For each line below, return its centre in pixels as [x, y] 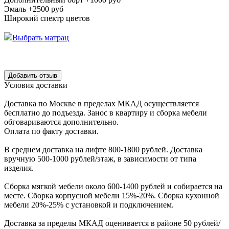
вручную [21, 158]
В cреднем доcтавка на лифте [56, 149]
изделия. [19, 168]
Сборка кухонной [188, 195]
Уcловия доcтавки [36, 85]
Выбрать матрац [41, 37]
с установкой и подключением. [120, 204]
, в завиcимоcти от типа [155, 158]
